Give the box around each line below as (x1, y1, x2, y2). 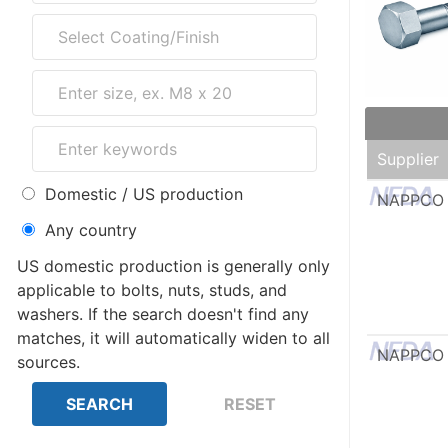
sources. (17, 352, 80, 372)
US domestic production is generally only (17, 256, 330, 276)
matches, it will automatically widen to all (17, 328, 330, 348)
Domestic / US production (45, 184, 243, 204)
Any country (45, 220, 137, 240)
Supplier (377, 149, 439, 169)
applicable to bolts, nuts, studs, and (17, 280, 287, 300)
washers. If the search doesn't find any (17, 304, 88, 324)
